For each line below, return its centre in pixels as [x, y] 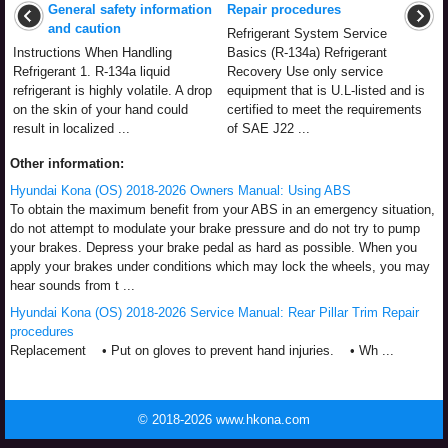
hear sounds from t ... [72, 285]
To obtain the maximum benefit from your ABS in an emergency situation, [222, 209]
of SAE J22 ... [268, 128]
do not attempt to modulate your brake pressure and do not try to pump [215, 228]
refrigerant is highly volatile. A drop [112, 90]
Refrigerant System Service [307, 33]
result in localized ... [71, 128]
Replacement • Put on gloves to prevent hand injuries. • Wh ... [202, 350]
